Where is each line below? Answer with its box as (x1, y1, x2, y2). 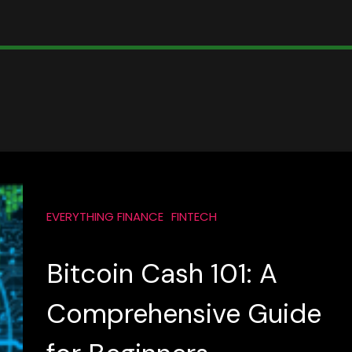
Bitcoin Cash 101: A (46, 256, 277, 291)
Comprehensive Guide (46, 296, 321, 332)
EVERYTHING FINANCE (46, 208, 163, 225)
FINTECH (170, 208, 217, 225)
